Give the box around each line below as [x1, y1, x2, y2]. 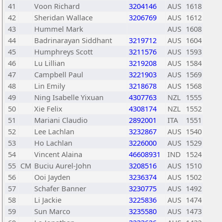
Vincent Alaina [34, 149, 82, 159]
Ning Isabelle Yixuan [34, 92, 104, 102]
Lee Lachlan [34, 126, 74, 136]
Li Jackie [34, 195, 61, 205]
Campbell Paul [34, 69, 83, 79]
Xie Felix [34, 104, 62, 113]
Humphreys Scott [34, 47, 93, 56]
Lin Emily [34, 81, 65, 91]
